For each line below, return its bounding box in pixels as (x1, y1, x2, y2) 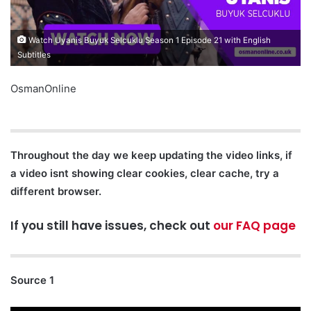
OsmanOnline (10, 82, 76, 96)
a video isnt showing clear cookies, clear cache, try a (10, 167, 279, 180)
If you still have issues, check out (10, 217, 213, 235)
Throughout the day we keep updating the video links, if (10, 149, 292, 162)
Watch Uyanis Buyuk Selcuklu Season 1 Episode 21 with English (26, 35, 271, 46)
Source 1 (10, 273, 54, 287)
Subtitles (17, 50, 51, 60)
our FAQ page (213, 217, 296, 235)
